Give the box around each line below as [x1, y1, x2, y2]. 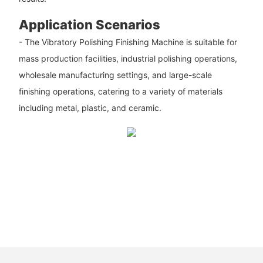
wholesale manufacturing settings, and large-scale [18, 70, 212, 80]
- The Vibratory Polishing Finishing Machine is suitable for [18, 37, 237, 48]
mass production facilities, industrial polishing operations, [18, 53, 237, 64]
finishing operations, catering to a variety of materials [18, 86, 222, 97]
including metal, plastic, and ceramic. [18, 103, 161, 113]
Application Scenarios [18, 16, 160, 32]
